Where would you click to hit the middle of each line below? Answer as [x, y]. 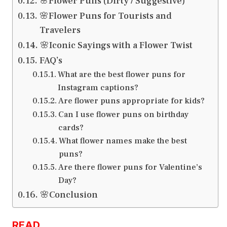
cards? [71, 128]
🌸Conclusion [69, 195]
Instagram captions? [98, 88]
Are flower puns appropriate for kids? [131, 101]
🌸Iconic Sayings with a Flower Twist [116, 46]
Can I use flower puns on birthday [123, 115]
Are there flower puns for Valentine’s [130, 167]
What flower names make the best [123, 141]
